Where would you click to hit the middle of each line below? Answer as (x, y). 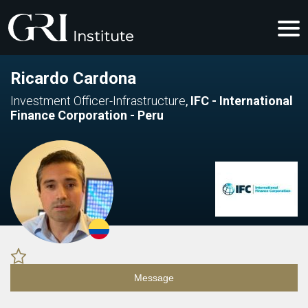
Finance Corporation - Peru (87, 115)
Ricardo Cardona (73, 78)
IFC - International (242, 101)
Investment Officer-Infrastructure (98, 101)
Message (154, 278)
